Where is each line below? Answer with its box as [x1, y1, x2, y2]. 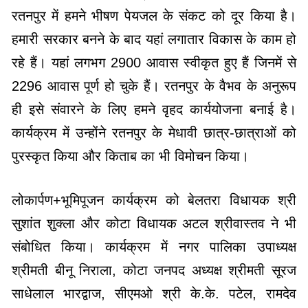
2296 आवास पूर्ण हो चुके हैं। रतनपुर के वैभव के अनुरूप [12, 78, 296, 93]
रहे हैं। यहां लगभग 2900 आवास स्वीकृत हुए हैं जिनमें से [12, 54, 296, 70]
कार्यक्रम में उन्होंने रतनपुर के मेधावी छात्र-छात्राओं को [12, 124, 296, 140]
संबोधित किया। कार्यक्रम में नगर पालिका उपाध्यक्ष [12, 239, 296, 254]
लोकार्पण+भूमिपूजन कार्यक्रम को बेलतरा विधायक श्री [12, 192, 296, 208]
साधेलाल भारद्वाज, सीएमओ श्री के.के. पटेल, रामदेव [12, 285, 296, 301]
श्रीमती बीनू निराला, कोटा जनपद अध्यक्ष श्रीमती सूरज [12, 262, 296, 278]
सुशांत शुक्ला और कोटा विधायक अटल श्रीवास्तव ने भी [12, 215, 296, 231]
